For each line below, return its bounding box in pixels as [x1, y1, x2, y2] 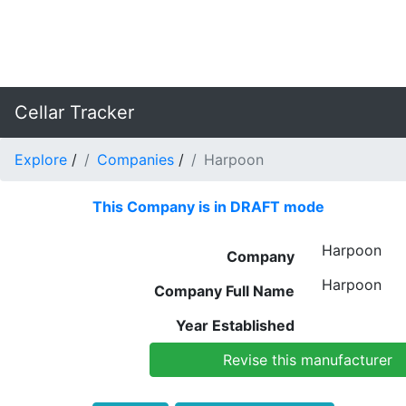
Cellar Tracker [14, 101, 134, 123]
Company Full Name [153, 282, 295, 300]
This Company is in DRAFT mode [92, 198, 324, 216]
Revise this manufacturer [223, 351, 392, 369]
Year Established [175, 316, 295, 334]
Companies [97, 150, 174, 169]
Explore [14, 150, 67, 169]
